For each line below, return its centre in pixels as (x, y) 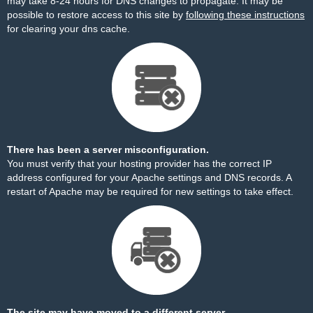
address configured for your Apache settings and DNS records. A (149, 177)
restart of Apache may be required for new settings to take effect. (150, 191)
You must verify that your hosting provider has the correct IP (139, 163)
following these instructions (245, 15)
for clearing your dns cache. (68, 29)
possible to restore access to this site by (96, 15)
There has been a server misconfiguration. (108, 150)
